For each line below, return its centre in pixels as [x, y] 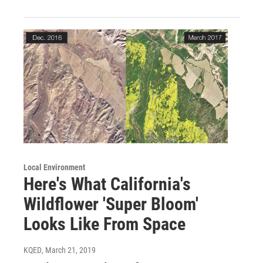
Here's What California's [107, 184]
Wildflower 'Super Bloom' [111, 204]
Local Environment [54, 168]
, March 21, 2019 [69, 250]
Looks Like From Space [104, 224]
